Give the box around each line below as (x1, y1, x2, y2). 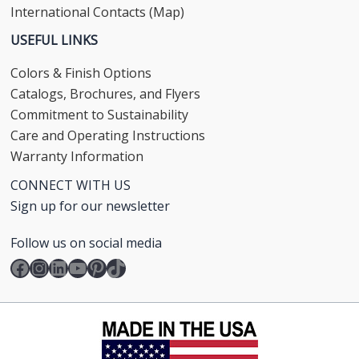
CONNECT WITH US (10, 175, 131, 194)
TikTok (106, 253, 167, 280)
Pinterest (87, 253, 169, 280)
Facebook (10, 253, 94, 280)
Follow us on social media (10, 233, 163, 252)
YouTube (67, 253, 148, 280)
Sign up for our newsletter (10, 196, 171, 215)
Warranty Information (10, 147, 144, 165)
